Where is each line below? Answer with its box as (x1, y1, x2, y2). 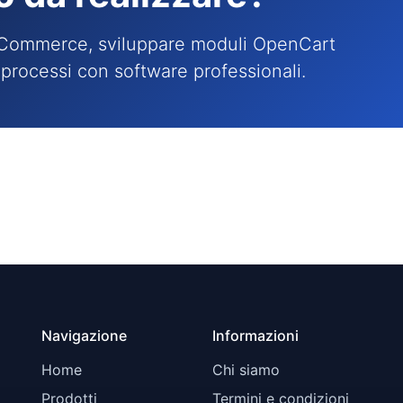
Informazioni (212, 327, 299, 345)
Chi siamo (212, 361, 280, 380)
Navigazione (41, 327, 127, 345)
